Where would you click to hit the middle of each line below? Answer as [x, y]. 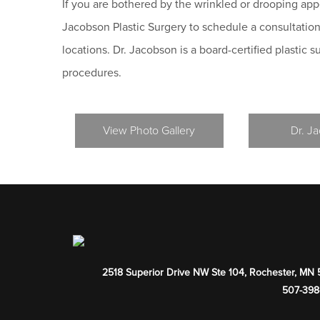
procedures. [92, 73]
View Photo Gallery [149, 131]
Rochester [271, 273]
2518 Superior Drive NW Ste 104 [173, 273]
